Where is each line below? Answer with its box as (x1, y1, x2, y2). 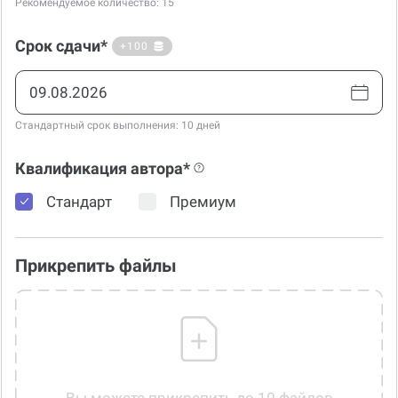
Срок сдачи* (15, 36, 107, 56)
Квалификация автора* (15, 159, 190, 179)
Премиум (170, 192, 236, 211)
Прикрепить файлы (15, 255, 177, 277)
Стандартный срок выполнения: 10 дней (15, 119, 220, 132)
